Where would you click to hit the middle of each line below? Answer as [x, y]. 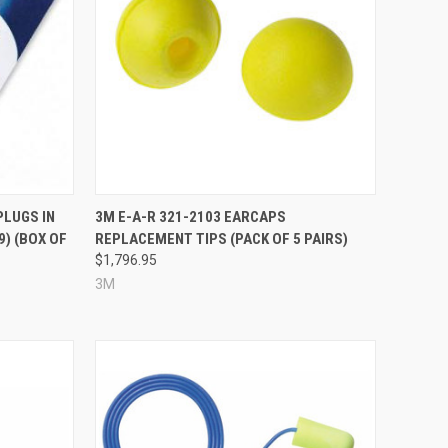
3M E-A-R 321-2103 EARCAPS [190, 216]
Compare [141, 209]
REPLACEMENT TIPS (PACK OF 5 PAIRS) [221, 238]
